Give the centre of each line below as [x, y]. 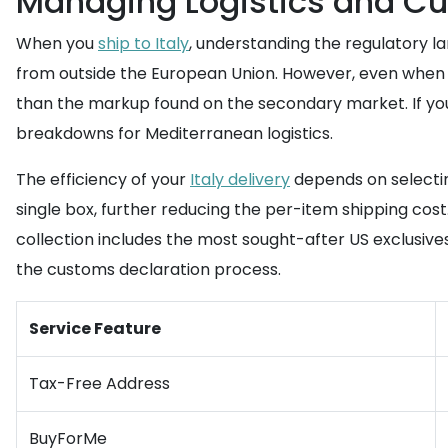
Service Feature [95, 328]
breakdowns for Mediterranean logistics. [174, 133]
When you [57, 43]
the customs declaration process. [148, 269]
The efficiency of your [103, 179]
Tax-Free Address [99, 383]
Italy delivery [240, 179]
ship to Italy [143, 43]
